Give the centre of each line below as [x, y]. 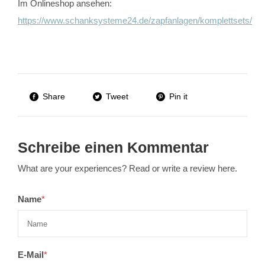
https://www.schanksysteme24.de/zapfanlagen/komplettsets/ [135, 21]
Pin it [178, 97]
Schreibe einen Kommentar [113, 148]
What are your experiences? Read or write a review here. [127, 169]
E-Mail [31, 255]
